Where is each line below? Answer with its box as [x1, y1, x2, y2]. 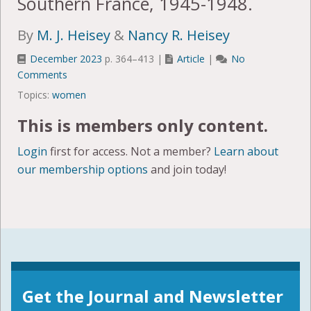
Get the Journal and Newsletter [22, 285, 283, 308]
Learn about [214, 144, 278, 160]
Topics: [17, 88, 52, 102]
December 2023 [30, 52, 103, 66]
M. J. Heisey [37, 26, 110, 45]
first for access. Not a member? [47, 144, 214, 160]
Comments [17, 68, 67, 82]
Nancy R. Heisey [128, 26, 230, 45]
